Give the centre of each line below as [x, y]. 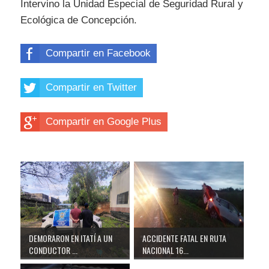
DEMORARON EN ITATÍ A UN [71, 238]
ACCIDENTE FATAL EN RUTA [185, 238]
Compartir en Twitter [91, 87]
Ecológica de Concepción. [79, 20]
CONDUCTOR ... [53, 250]
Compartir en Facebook [98, 53]
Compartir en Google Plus [104, 121]
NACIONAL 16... [166, 250]
